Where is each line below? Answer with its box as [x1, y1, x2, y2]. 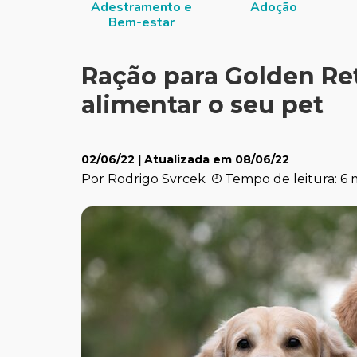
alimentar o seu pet [81, 90, 324, 120]
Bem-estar [108, 14, 175, 31]
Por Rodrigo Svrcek [81, 171, 212, 186]
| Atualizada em [135, 152, 235, 167]
